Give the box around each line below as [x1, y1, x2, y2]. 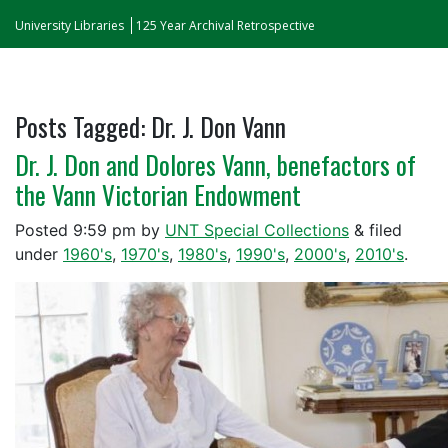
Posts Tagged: [15, 108, 145, 145]
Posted [15, 220, 73, 240]
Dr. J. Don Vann [145, 108, 286, 145]
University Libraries [15, 17, 124, 34]
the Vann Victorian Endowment [15, 176, 301, 213]
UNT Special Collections [165, 220, 349, 240]
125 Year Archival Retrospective [136, 17, 315, 34]
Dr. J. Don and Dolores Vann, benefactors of [15, 146, 416, 183]
